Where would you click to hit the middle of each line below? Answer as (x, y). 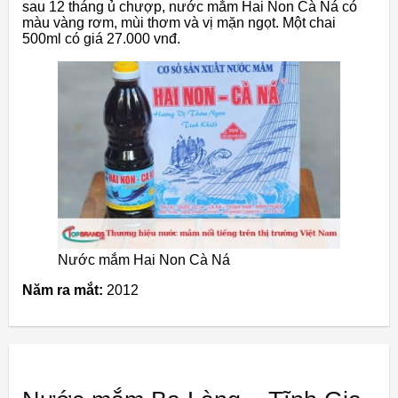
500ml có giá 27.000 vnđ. (101, 39)
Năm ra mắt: (63, 291)
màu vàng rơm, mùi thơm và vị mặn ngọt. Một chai (179, 23)
